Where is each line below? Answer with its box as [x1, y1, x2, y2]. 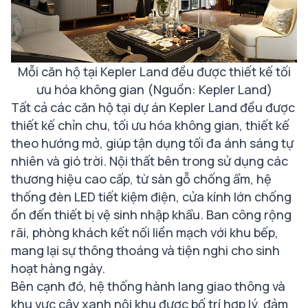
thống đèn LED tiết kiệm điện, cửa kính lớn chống [11, 188, 291, 206]
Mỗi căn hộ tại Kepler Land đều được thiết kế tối [17, 63, 291, 80]
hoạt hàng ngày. [11, 260, 105, 277]
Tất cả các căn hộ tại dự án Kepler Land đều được [11, 99, 295, 116]
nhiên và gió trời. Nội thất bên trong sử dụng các [11, 153, 288, 170]
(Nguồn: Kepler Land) [146, 81, 272, 98]
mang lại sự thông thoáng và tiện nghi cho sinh [11, 242, 280, 259]
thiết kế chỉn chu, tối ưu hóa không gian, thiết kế [11, 117, 289, 134]
